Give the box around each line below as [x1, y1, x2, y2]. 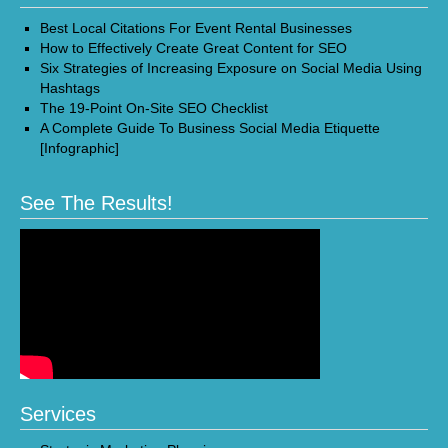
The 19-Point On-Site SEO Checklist [40, 100, 268, 116]
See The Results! [20, 192, 173, 214]
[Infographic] [40, 140, 119, 156]
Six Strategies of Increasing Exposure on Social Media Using [40, 60, 422, 76]
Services [20, 403, 96, 425]
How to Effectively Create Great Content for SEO [40, 40, 347, 56]
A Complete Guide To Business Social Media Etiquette [40, 120, 380, 136]
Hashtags [40, 80, 100, 96]
